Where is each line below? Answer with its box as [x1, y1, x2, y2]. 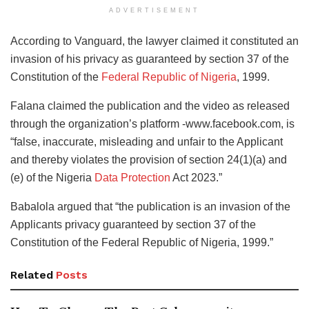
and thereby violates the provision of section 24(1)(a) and [10, 153, 287, 166]
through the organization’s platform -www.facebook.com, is [10, 117, 295, 130]
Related [10, 268, 53, 281]
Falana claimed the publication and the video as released [10, 99, 290, 112]
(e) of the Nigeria [10, 171, 94, 183]
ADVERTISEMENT [109, 6, 200, 14]
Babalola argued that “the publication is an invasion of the [10, 200, 290, 212]
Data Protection [94, 171, 170, 183]
